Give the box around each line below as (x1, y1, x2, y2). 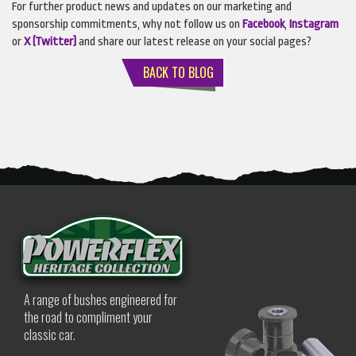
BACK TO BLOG (142, 63, 214, 83)
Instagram (289, 17, 339, 32)
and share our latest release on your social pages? (76, 35, 311, 49)
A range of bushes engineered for (24, 290, 177, 310)
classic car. (24, 325, 75, 345)
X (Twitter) (24, 35, 76, 49)
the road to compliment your (24, 308, 153, 327)
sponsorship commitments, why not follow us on (12, 17, 242, 32)
